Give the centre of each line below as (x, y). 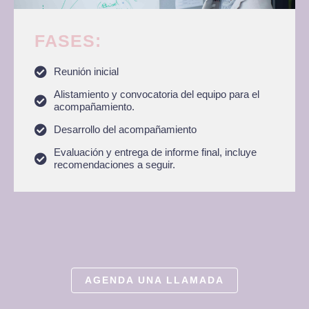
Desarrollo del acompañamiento (125, 129)
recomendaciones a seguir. (114, 165)
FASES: (68, 40)
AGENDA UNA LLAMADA (154, 280)
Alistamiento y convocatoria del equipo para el (156, 94)
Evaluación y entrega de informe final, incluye (155, 152)
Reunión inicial (86, 71)
